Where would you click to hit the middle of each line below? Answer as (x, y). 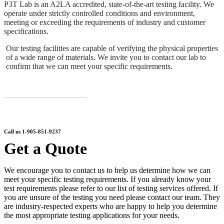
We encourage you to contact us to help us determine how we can (107, 170)
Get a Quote (45, 148)
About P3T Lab (45, 84)
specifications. (26, 31)
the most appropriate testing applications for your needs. (92, 215)
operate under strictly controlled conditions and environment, (99, 13)
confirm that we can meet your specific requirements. (89, 66)
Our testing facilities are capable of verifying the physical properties (112, 48)
